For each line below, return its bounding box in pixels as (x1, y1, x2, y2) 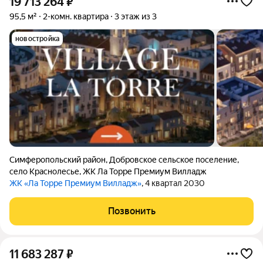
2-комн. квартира (43, 12, 109, 21)
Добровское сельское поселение (109, 155, 237, 164)
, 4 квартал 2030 (141, 178, 205, 188)
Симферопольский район (9, 155, 106, 164)
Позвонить (107, 205, 156, 217)
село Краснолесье (9, 167, 79, 176)
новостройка (15, 35, 60, 43)
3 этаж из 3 (114, 12, 157, 21)
